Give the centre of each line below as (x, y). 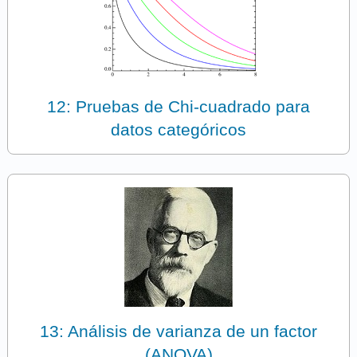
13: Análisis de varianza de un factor (178, 331)
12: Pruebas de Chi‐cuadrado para (178, 106)
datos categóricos (178, 129)
